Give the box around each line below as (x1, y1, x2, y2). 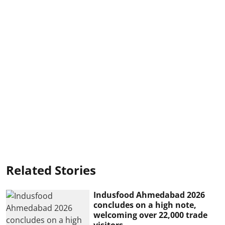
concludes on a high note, (93, 199, 197, 211)
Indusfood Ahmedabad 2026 (93, 189, 205, 201)
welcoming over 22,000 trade (93, 209, 208, 221)
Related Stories (6, 162, 96, 179)
